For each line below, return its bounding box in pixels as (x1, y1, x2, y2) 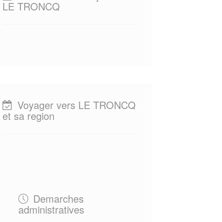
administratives (18, 202, 84, 217)
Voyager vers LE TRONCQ (14, 98, 136, 112)
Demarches (30, 191, 84, 206)
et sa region (2, 109, 55, 123)
